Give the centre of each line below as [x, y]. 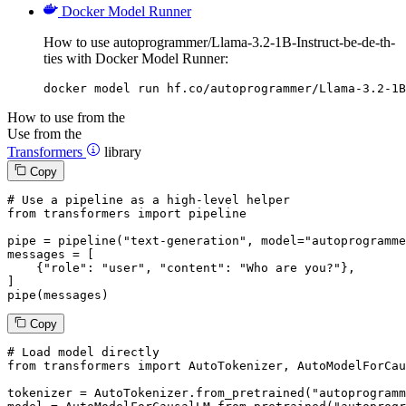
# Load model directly [83, 352]
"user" [123, 267]
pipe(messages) [58, 295]
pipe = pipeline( [65, 240]
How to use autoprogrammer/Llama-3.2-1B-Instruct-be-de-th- [219, 43]
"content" [192, 267]
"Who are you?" [290, 267]
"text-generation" [185, 240]
